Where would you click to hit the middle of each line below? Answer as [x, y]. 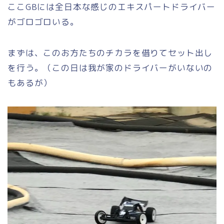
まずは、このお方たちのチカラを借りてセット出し [110, 52]
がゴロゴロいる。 [43, 21]
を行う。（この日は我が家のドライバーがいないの [110, 67]
